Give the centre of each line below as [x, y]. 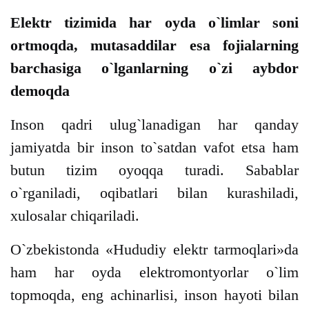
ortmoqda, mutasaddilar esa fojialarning [154, 46]
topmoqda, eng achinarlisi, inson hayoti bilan [154, 295]
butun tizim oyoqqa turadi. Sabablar [154, 170]
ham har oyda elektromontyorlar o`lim [154, 272]
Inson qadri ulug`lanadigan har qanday [154, 125]
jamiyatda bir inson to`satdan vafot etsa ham [154, 148]
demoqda [40, 91]
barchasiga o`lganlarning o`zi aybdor [154, 68]
